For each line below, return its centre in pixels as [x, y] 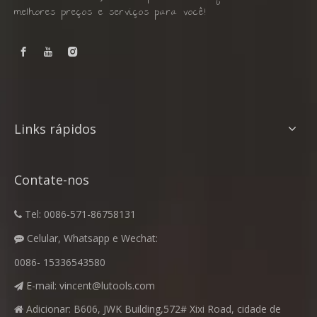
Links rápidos [55, 128]
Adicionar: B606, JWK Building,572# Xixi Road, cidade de [152, 309]
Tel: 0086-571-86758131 [79, 214]
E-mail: [41, 285]
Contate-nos [52, 179]
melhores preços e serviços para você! [110, 12]
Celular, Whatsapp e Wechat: [91, 238]
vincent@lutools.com [107, 285]
